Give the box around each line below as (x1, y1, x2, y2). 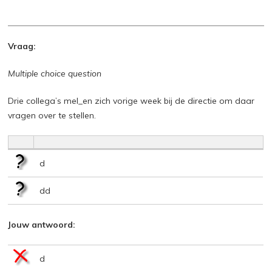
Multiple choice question (8, 67, 102, 79)
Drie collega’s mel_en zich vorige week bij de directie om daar (8, 95, 255, 106)
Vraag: (8, 40, 36, 52)
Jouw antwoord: (8, 219, 76, 230)
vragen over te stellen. (8, 109, 97, 121)
